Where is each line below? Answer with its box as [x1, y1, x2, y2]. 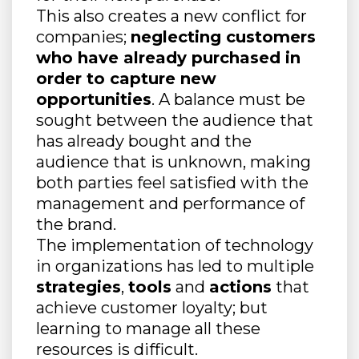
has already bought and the [36, 131, 252, 151]
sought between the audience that [36, 111, 313, 130]
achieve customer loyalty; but [36, 298, 268, 317]
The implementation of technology [36, 236, 313, 255]
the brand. [36, 215, 116, 234]
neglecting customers [131, 27, 316, 46]
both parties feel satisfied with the [36, 173, 309, 192]
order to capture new [36, 69, 216, 88]
